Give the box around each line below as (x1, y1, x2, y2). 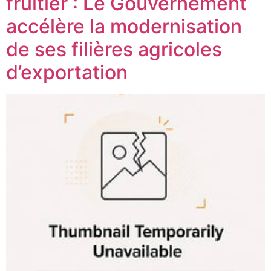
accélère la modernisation (6, 14, 242, 38)
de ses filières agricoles (6, 37, 222, 61)
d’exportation (6, 60, 128, 84)
